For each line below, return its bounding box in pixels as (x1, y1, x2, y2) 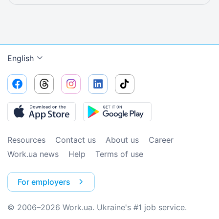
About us (106, 135, 139, 145)
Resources (7, 135, 45, 145)
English (7, 53, 34, 63)
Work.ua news (7, 149, 59, 159)
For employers (18, 177, 70, 187)
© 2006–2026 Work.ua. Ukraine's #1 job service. (7, 202, 187, 212)
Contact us (55, 135, 96, 145)
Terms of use (95, 149, 143, 159)
